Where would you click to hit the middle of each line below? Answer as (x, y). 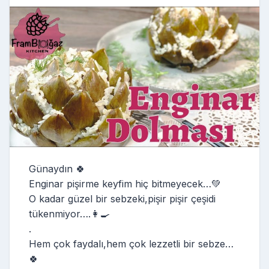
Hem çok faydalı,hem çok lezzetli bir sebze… (131, 243)
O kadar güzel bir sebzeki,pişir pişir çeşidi (122, 198)
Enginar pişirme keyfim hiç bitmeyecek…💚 (125, 183)
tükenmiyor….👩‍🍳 (69, 213)
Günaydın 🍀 (57, 168)
